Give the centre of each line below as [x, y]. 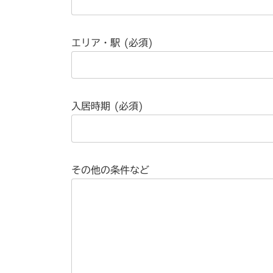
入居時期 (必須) [107, 106]
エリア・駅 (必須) [112, 42]
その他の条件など [110, 170]
